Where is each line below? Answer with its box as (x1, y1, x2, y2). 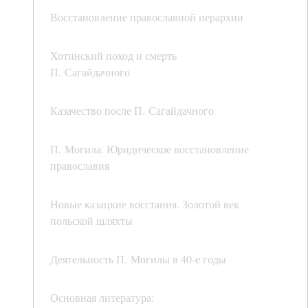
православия (50, 158, 109, 173)
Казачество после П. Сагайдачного (50, 103, 214, 118)
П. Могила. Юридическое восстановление (50, 142, 249, 157)
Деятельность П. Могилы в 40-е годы (50, 252, 226, 267)
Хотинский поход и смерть (50, 48, 177, 63)
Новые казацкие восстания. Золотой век (50, 197, 239, 212)
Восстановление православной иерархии (50, 10, 243, 25)
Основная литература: (50, 290, 154, 305)
